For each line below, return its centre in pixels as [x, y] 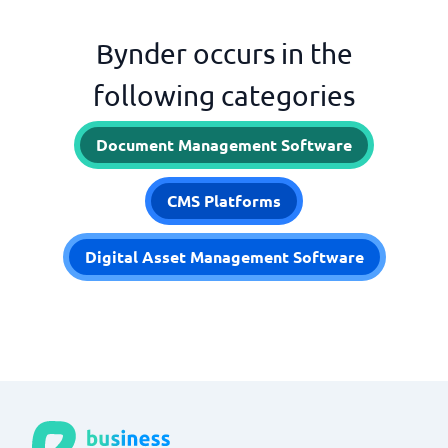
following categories [224, 95]
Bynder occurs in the [224, 53]
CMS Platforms [224, 200]
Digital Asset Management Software [224, 256]
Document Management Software [224, 144]
